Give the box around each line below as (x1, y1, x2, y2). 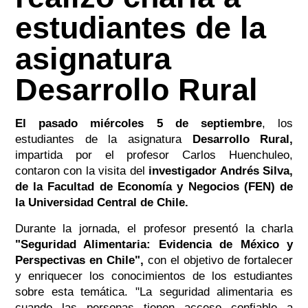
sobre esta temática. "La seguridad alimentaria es (14, 285, 294, 299)
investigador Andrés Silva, (148, 164, 294, 178)
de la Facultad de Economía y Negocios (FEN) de (14, 180, 294, 194)
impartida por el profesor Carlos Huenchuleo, (14, 148, 294, 162)
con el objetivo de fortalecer (143, 254, 294, 267)
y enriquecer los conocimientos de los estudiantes (14, 269, 294, 283)
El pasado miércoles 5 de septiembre (14, 117, 262, 131)
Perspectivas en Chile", (14, 254, 144, 267)
